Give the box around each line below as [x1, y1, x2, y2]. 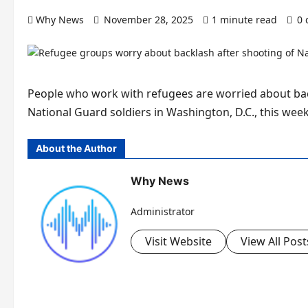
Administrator [131, 205, 195, 219]
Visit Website [145, 234, 212, 250]
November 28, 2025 [101, 13, 196, 26]
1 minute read [212, 13, 277, 26]
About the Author [36, 142, 117, 154]
